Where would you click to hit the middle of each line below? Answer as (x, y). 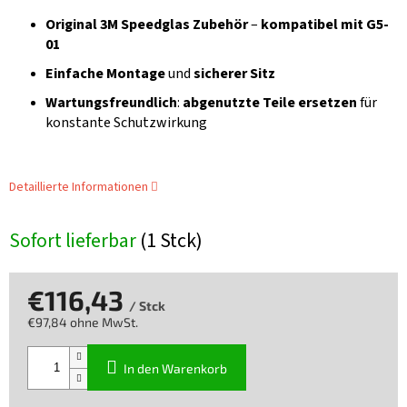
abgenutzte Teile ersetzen (270, 103)
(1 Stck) (171, 241)
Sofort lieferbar (74, 241)
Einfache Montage (105, 74)
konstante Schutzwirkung (126, 123)
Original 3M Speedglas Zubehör (147, 25)
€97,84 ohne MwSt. (83, 323)
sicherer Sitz (234, 74)
